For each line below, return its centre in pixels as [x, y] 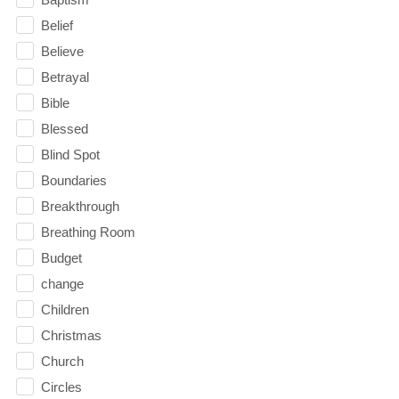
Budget [61, 257]
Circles [61, 387]
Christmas [71, 335]
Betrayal [65, 77]
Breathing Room [88, 232]
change [62, 283]
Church [62, 361]
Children [65, 309]
